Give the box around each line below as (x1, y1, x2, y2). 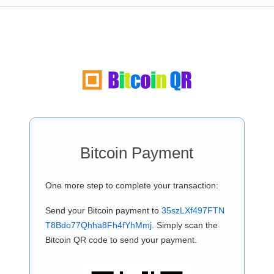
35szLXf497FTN (161, 206, 224, 215)
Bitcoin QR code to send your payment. (45, 235, 197, 245)
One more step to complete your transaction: (45, 180, 218, 190)
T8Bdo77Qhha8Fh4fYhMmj (45, 220, 152, 230)
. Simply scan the (151, 220, 218, 230)
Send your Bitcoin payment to (45, 206, 161, 215)
